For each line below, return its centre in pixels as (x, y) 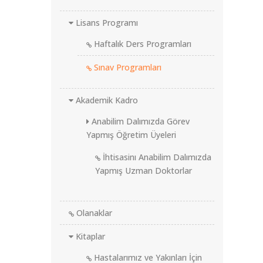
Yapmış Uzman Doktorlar (144, 171)
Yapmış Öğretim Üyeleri (131, 135)
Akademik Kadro (106, 100)
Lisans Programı (106, 23)
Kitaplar (89, 236)
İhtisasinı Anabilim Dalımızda (156, 157)
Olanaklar (93, 213)
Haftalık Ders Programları (141, 44)
